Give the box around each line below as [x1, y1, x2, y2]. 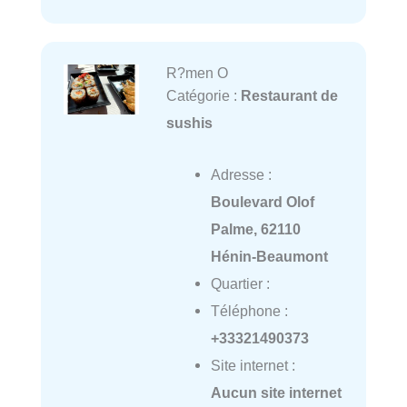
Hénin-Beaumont [210, 247, 328, 264]
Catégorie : [165, 87, 241, 104]
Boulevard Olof [210, 193, 314, 210]
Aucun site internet [210, 383, 342, 401]
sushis [165, 114, 213, 132]
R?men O [165, 65, 228, 82]
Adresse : [210, 165, 272, 183]
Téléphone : [210, 302, 288, 319]
